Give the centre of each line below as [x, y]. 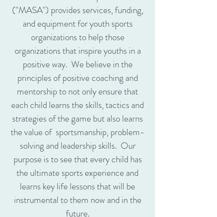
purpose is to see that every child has [77, 159]
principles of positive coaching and [77, 78]
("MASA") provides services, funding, [77, 10]
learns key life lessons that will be [77, 186]
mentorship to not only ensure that [77, 91]
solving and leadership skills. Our [77, 146]
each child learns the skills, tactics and [77, 105]
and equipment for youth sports [77, 23]
